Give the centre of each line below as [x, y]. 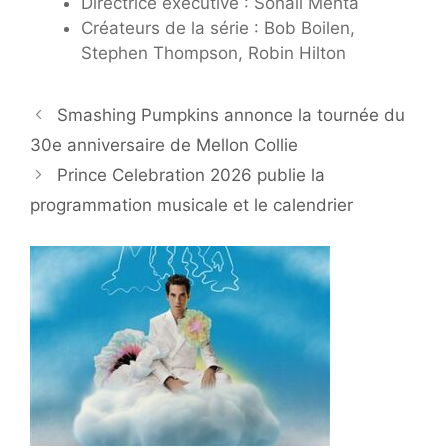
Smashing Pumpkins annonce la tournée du [231, 115]
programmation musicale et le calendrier [191, 205]
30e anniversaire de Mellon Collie [164, 145]
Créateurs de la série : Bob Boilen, [218, 28]
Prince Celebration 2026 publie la [191, 175]
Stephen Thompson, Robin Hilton [213, 53]
